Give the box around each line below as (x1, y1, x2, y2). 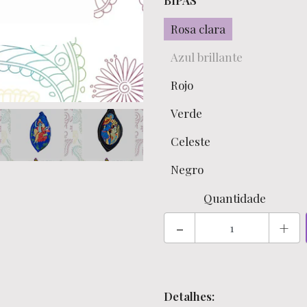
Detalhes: (164, 288, 214, 304)
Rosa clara (171, 21, 225, 36)
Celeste (171, 134, 210, 149)
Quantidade (203, 191, 266, 206)
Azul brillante (171, 49, 243, 64)
